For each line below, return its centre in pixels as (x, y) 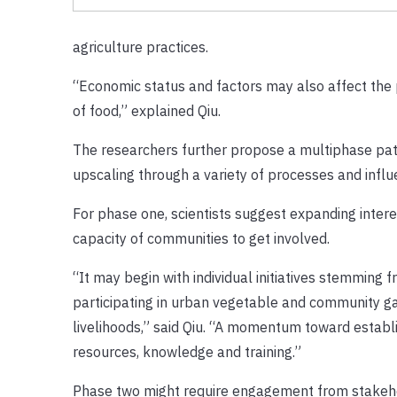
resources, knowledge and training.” (187, 351)
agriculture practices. (140, 47)
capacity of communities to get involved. (201, 238)
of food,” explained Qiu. (146, 110)
